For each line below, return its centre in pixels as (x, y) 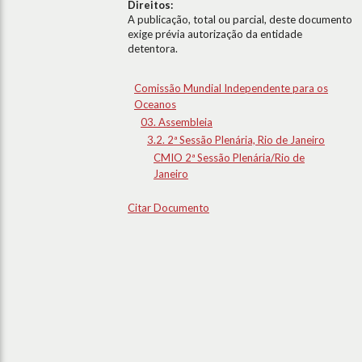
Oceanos (155, 104)
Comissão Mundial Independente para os (231, 88)
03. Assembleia (177, 122)
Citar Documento (168, 208)
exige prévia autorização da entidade (215, 34)
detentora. (153, 48)
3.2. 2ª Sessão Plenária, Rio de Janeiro (236, 140)
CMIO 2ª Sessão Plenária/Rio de (229, 158)
